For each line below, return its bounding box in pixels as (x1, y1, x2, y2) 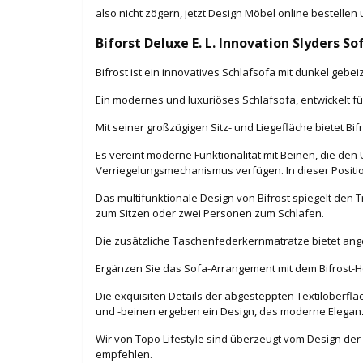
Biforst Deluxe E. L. (96, 34, 219, 53)
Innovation (219, 34, 293, 53)
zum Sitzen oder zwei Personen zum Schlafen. (96, 206, 324, 221)
